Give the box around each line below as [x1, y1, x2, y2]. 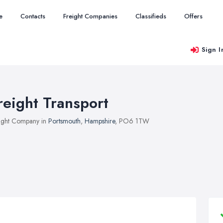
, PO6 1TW [115, 116, 149, 126]
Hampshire [85, 116, 115, 126]
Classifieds [135, 11, 166, 21]
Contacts [20, 11, 45, 21]
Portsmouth [48, 116, 81, 126]
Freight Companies [63, 11, 117, 21]
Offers [184, 11, 203, 21]
